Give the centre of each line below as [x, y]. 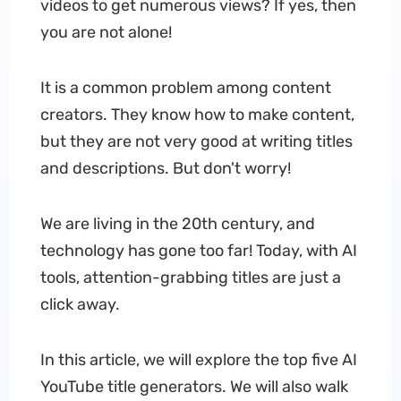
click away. [80, 304]
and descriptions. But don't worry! [165, 168]
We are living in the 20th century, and [177, 224]
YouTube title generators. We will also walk [194, 387]
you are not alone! [106, 32]
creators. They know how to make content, [197, 115]
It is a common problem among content [185, 88]
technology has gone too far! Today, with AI [198, 251]
